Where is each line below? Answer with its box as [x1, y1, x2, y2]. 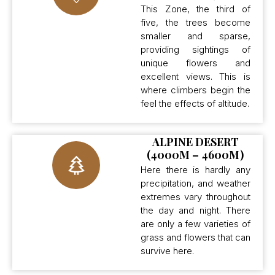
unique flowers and [140, 57, 250, 69]
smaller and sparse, [140, 30, 250, 42]
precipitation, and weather [140, 177, 250, 190]
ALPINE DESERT [152, 134, 239, 150]
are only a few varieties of [140, 218, 250, 230]
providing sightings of [140, 44, 250, 56]
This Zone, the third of [140, 3, 250, 15]
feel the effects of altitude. [140, 98, 249, 110]
